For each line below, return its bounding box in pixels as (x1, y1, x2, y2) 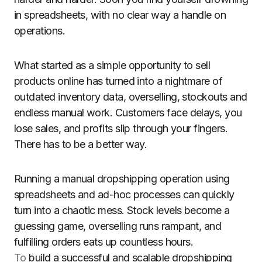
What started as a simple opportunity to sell (14, 59, 211, 71)
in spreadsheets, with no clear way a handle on (14, 9, 226, 21)
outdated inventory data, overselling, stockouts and (14, 91, 247, 103)
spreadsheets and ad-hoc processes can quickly (14, 188, 235, 201)
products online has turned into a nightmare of (14, 75, 223, 87)
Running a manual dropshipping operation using (14, 173, 230, 185)
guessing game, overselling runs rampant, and (14, 220, 222, 232)
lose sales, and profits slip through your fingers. (14, 122, 227, 135)
